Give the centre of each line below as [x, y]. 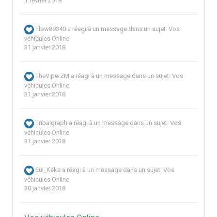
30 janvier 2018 [45, 188]
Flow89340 [51, 29]
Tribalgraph [51, 123]
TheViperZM [52, 76]
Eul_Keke [48, 170]
